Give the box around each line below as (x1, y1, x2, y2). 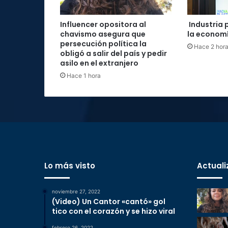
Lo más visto (44, 160, 95, 172)
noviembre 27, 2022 (52, 188, 100, 195)
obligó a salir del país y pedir (60, 48, 167, 59)
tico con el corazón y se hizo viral (52, 206, 175, 217)
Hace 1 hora (67, 72, 101, 80)
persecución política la (60, 39, 147, 49)
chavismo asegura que (60, 29, 146, 40)
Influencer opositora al (60, 19, 146, 30)
